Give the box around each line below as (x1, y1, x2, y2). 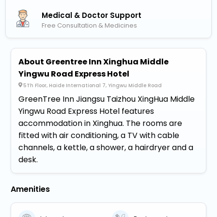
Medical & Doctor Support (42, 10, 142, 21)
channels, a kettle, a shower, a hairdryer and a (18, 142, 194, 154)
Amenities (11, 184, 50, 195)
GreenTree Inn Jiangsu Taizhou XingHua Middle (18, 93, 195, 105)
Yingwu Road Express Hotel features (18, 106, 155, 117)
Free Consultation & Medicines (42, 21, 138, 31)
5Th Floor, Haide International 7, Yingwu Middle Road (23, 82, 162, 90)
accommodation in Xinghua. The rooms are (18, 118, 183, 129)
